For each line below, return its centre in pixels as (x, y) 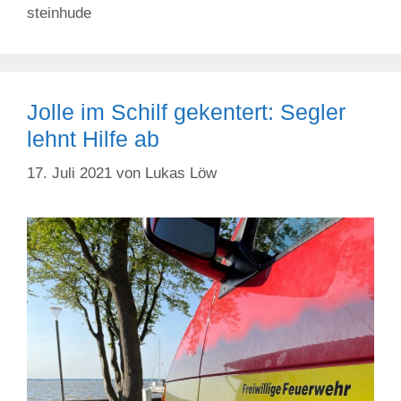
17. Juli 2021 (69, 173)
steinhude (59, 13)
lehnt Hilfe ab (93, 139)
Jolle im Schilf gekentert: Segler (186, 112)
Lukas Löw (181, 173)
